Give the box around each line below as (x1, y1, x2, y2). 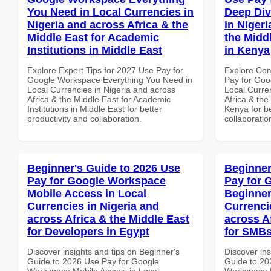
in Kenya (224, 44, 270, 56)
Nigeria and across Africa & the (27, 18, 188, 31)
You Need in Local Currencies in (27, 5, 194, 18)
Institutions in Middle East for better (27, 103, 162, 114)
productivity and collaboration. (27, 113, 142, 123)
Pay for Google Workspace (27, 174, 166, 187)
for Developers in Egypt (27, 225, 149, 238)
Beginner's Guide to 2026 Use (27, 162, 180, 174)
